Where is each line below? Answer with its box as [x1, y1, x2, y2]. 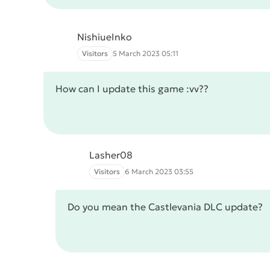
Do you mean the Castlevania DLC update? [67, 201, 263, 213]
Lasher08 [89, 149, 133, 161]
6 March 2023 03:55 [125, 167, 193, 176]
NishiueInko [77, 31, 132, 43]
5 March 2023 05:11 [113, 49, 178, 58]
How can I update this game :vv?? [55, 83, 209, 95]
